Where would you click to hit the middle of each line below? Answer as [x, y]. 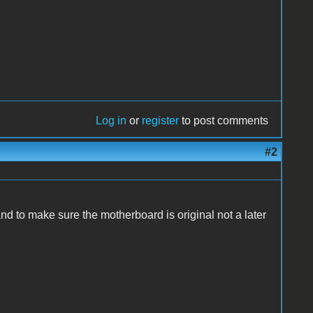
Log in [111, 120]
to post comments [224, 120]
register [161, 120]
